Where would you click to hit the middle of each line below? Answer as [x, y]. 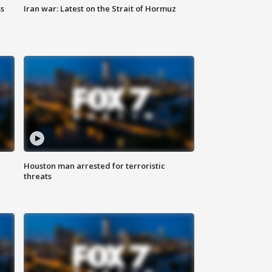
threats [38, 176]
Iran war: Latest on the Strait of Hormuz [100, 9]
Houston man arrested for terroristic [95, 166]
